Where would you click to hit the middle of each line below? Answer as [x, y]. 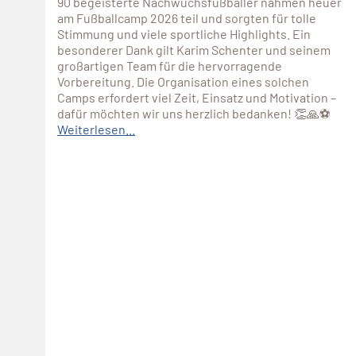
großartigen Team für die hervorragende [170, 65]
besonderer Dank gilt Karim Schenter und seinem [194, 49]
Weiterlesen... [96, 129]
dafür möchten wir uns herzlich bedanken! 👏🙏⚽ [194, 113]
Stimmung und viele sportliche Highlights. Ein [184, 33]
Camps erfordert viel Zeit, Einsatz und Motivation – [197, 97]
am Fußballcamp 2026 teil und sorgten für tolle [187, 17]
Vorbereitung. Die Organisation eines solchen [183, 81]
